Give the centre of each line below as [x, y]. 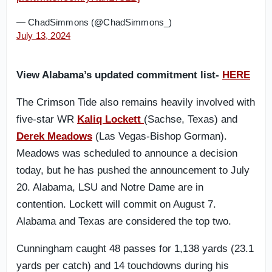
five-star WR [47, 119]
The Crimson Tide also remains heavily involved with [136, 102]
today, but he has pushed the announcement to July [133, 170]
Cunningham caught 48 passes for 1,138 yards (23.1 [135, 249]
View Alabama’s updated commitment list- [119, 75]
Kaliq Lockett [110, 119]
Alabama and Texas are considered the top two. [124, 221]
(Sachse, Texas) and [191, 119]
